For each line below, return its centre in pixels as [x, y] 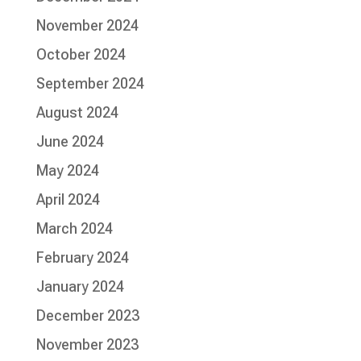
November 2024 [87, 26]
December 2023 [87, 316]
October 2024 [81, 55]
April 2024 [68, 200]
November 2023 [87, 345]
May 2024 [67, 171]
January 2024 [80, 287]
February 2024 [82, 258]
